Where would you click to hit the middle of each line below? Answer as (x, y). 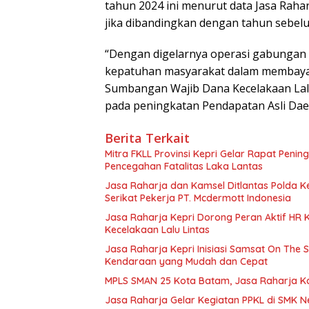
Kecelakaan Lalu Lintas (157, 230)
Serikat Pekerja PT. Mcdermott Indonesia (198, 198)
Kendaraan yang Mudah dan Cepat (186, 262)
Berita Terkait (147, 138)
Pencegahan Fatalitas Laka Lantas (184, 167)
